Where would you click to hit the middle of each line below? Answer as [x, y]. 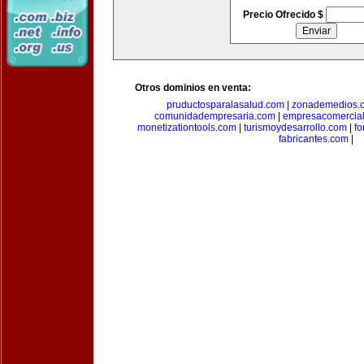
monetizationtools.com [186, 128]
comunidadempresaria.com [215, 116]
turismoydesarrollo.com [295, 128]
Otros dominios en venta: [193, 88]
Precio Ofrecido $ [284, 15]
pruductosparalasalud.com [225, 105]
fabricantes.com [314, 139]
